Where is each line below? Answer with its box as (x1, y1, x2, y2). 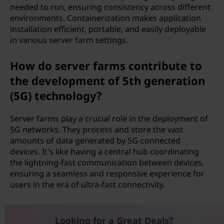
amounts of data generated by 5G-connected (10, 135, 180, 146)
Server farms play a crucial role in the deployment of (10, 113, 208, 124)
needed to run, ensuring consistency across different (10, 1, 210, 12)
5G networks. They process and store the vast (10, 124, 183, 135)
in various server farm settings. (10, 34, 128, 45)
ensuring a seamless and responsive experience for (10, 168, 204, 179)
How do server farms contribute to (10, 58, 202, 73)
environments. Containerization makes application (10, 12, 201, 23)
